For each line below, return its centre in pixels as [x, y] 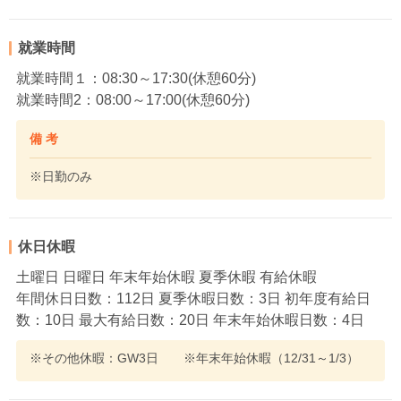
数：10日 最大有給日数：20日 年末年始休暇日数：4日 [190, 320]
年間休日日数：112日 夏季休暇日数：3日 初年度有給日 [193, 299]
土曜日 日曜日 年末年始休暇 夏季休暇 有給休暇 [166, 277]
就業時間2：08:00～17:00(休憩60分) [133, 100]
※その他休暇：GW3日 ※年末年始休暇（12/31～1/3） [194, 358]
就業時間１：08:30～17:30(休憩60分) [136, 79]
